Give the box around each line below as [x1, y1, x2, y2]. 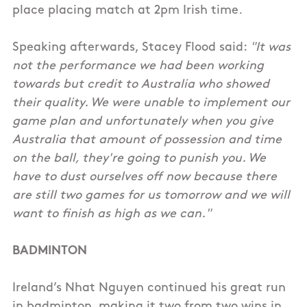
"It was [250, 41, 291, 55]
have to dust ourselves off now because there [12, 171, 277, 184]
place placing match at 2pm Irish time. [12, 4, 243, 18]
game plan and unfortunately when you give [12, 115, 273, 129]
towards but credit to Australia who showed [12, 78, 269, 92]
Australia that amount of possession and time [12, 134, 282, 147]
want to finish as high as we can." [12, 208, 211, 221]
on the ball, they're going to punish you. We [12, 152, 266, 166]
